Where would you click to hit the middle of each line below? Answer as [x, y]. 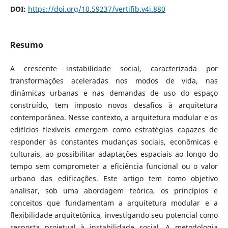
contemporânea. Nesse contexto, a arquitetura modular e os [114, 117]
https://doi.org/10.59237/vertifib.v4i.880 [96, 9]
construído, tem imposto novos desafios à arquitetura [114, 105]
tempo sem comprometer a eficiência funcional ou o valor [114, 166]
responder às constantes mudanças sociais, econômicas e [114, 141]
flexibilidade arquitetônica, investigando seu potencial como [114, 215]
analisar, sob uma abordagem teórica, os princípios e [114, 190]
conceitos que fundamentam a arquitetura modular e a [114, 203]
